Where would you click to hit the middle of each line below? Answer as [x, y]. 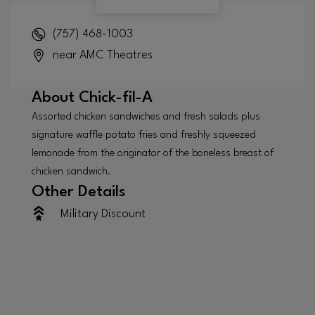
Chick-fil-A [116, 97]
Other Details [79, 192]
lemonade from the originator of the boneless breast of [153, 153]
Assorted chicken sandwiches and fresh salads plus [146, 117]
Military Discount [103, 214]
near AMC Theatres [102, 55]
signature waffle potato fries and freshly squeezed [144, 135]
